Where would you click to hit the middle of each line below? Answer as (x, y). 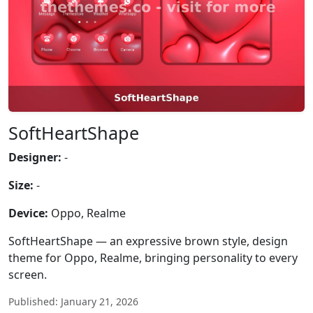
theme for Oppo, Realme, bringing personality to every (153, 258)
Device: (28, 213)
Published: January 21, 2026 (73, 301)
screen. (28, 275)
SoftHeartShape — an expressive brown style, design (148, 241)
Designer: (35, 157)
